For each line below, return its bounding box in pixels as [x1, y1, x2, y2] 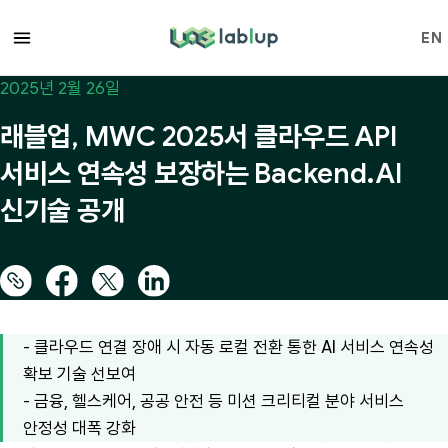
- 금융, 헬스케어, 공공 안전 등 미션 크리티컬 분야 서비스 [23, 391, 404, 412]
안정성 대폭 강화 [23, 418, 136, 439]
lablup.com [169, 24, 249, 45]
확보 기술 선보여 [23, 364, 136, 385]
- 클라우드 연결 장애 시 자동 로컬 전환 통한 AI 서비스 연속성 [23, 337, 434, 358]
